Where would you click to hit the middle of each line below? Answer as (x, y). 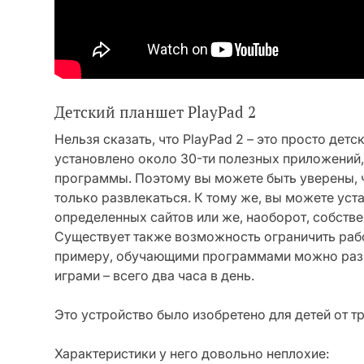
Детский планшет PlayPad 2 (155, 112)
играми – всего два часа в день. (154, 275)
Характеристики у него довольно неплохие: (192, 353)
